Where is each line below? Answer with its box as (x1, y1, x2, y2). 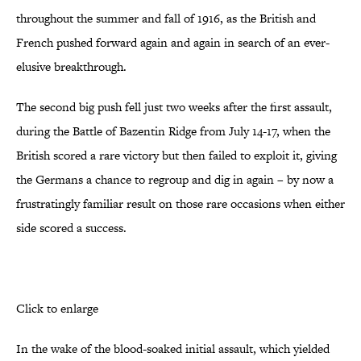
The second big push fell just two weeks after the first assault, (16, 98, 332, 116)
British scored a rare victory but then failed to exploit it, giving (16, 147, 337, 164)
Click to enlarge (16, 300, 98, 317)
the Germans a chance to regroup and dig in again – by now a (16, 171, 334, 189)
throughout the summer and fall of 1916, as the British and (16, 10, 316, 27)
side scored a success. (16, 219, 127, 237)
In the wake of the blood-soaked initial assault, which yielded (16, 340, 330, 358)
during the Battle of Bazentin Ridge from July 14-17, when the (16, 122, 330, 140)
